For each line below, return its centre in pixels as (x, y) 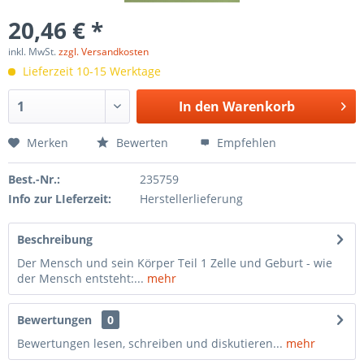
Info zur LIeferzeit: (60, 199)
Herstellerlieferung (191, 199)
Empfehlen (245, 143)
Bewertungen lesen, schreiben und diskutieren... (150, 343)
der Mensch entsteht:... (80, 278)
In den (199, 106)
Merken (48, 143)
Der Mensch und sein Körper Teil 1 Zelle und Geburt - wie (175, 263)
